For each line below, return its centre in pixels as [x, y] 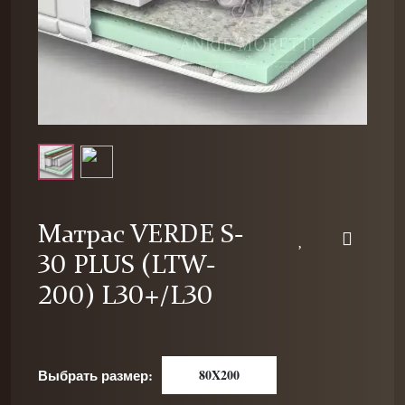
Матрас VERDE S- [141, 235]
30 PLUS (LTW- [127, 266]
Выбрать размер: [95, 375]
